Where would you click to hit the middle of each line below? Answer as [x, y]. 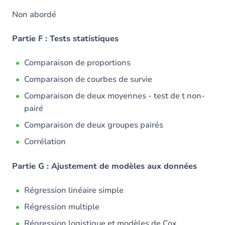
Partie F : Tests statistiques [65, 39]
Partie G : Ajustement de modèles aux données [104, 166]
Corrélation [45, 142]
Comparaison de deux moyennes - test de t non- [115, 96]
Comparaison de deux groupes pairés [94, 125]
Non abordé [34, 15]
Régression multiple [62, 207]
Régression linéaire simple [74, 190]
